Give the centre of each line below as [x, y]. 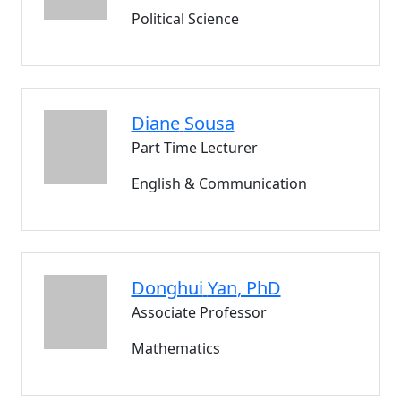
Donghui [167, 288]
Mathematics [175, 348]
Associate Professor [199, 312]
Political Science [185, 19]
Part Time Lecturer [194, 148]
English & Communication [219, 183]
